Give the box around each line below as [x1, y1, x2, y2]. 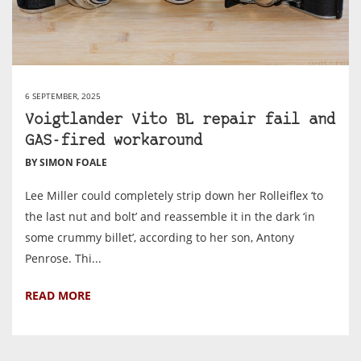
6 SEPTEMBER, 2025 [25, 90, 101, 102]
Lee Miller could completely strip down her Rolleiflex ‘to [25, 188, 323, 204]
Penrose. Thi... [25, 251, 102, 267]
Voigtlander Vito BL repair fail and [25, 113, 335, 129]
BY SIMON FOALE [25, 156, 107, 170]
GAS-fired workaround [25, 134, 202, 150]
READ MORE [25, 288, 91, 304]
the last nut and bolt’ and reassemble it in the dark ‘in [25, 209, 315, 225]
